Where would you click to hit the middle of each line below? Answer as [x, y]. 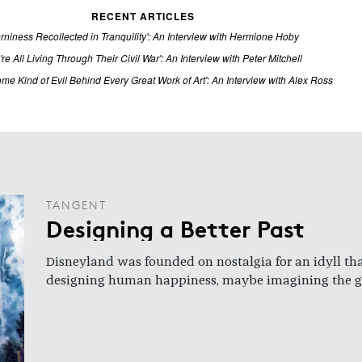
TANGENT [76, 205]
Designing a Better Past [175, 228]
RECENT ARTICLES [143, 17]
